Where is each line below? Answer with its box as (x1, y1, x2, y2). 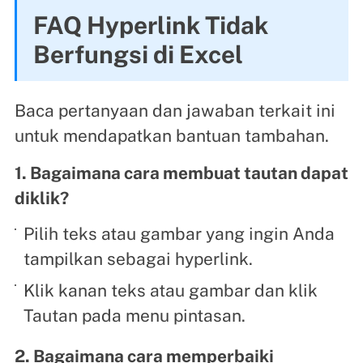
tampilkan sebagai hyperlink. (23, 249, 254, 270)
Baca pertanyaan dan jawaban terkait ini (14, 100, 335, 121)
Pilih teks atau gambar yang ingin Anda (23, 224, 335, 245)
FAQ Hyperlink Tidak (32, 10, 268, 40)
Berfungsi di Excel (32, 39, 243, 69)
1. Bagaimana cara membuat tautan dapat (14, 162, 348, 183)
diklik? (14, 187, 69, 208)
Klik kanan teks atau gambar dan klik (23, 280, 318, 301)
